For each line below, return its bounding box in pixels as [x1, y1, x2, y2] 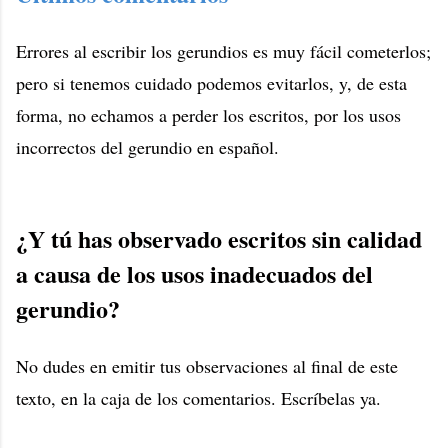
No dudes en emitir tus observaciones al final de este [16, 354, 398, 379]
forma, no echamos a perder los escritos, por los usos [16, 103, 401, 128]
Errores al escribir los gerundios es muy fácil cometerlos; [16, 39, 431, 64]
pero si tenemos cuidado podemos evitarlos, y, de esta [16, 71, 407, 96]
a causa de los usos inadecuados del [16, 256, 373, 292]
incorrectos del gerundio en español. [16, 135, 279, 160]
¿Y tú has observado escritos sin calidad [16, 221, 422, 257]
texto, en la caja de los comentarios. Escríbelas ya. [16, 386, 381, 411]
